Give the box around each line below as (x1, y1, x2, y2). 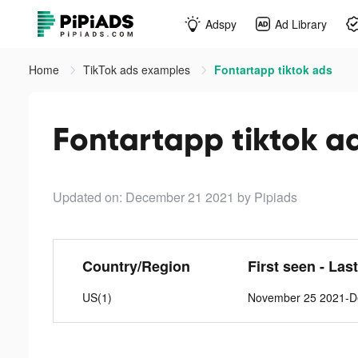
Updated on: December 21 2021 (53, 188, 234, 206)
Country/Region (82, 256, 190, 276)
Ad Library (275, 15, 327, 32)
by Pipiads (237, 188, 297, 206)
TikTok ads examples (83, 62, 193, 78)
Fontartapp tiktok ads (214, 62, 332, 78)
